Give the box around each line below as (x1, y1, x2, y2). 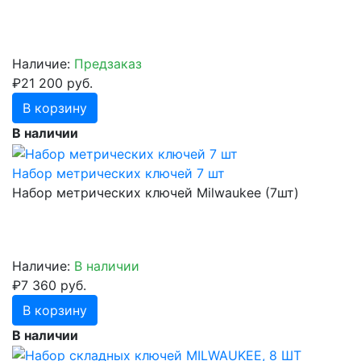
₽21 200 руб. (12, 75, 93, 92)
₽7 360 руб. (12, 276, 86, 293)
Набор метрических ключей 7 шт (12, 164, 225, 181)
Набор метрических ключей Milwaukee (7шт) (12, 184, 299, 201)
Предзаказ (74, 56, 142, 73)
